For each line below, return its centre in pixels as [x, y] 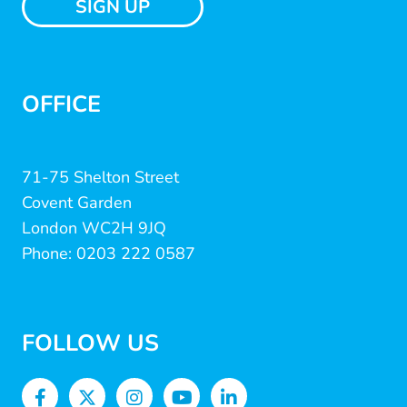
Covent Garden [77, 203]
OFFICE [61, 105]
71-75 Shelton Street [100, 178]
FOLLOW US [90, 344]
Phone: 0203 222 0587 [109, 254]
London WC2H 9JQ [94, 228]
